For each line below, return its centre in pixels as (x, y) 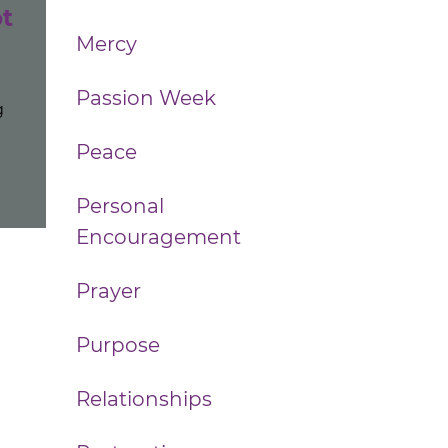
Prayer (108, 291)
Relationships (144, 399)
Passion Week (146, 98)
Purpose (118, 345)
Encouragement (158, 237)
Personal (120, 206)
